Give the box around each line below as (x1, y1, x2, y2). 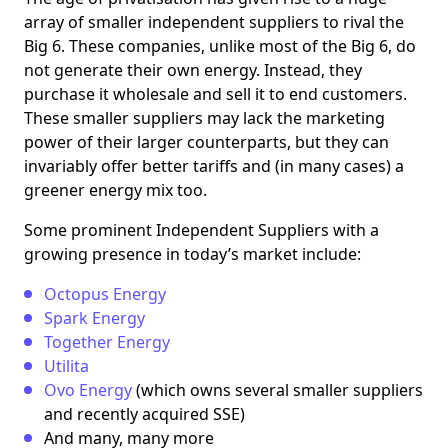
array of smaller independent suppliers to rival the (24, 11, 404, 34)
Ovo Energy (44, 379, 132, 402)
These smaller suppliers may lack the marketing (24, 107, 385, 130)
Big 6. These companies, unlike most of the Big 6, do (24, 35, 416, 58)
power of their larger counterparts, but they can (24, 131, 389, 154)
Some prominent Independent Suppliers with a (24, 219, 379, 242)
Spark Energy (44, 307, 145, 330)
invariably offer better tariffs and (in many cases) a (24, 155, 404, 178)
